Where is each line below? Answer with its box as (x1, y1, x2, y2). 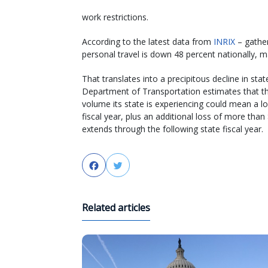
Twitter (124, 159, 157, 172)
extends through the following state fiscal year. (82, 123, 263, 135)
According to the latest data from (82, 35, 214, 47)
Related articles (82, 200, 150, 214)
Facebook (100, 159, 143, 172)
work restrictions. (82, 11, 148, 23)
